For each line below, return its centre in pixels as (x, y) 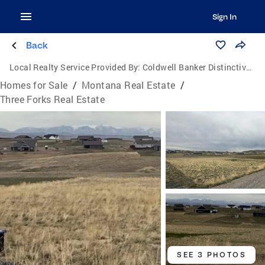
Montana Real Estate (129, 85)
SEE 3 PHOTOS (211, 255)
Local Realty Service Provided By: (75, 67)
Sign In (224, 17)
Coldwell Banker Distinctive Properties (194, 67)
